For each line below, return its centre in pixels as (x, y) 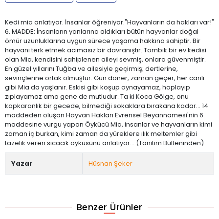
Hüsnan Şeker (110, 163)
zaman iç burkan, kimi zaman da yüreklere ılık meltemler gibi (101, 133)
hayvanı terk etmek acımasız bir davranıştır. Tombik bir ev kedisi (106, 50)
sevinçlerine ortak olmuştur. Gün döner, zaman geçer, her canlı (105, 78)
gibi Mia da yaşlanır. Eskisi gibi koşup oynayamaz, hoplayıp (98, 87)
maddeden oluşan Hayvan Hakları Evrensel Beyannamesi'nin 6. (105, 115)
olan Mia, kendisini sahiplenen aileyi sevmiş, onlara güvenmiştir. (105, 59)
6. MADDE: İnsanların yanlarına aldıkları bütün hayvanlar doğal (102, 31)
